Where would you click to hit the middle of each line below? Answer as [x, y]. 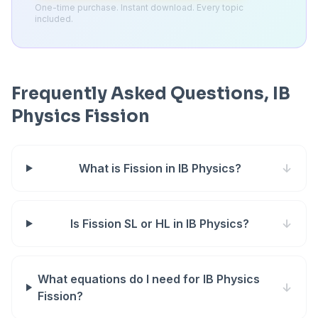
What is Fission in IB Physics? [160, 168]
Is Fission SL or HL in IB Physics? [160, 224]
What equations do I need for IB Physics [148, 279]
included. [54, 19]
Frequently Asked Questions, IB [151, 94]
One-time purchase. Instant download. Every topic [139, 7]
